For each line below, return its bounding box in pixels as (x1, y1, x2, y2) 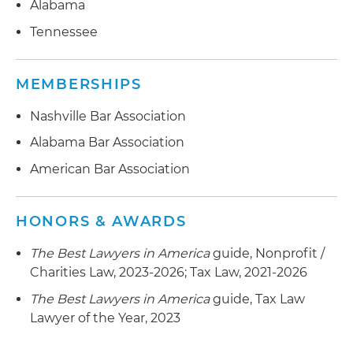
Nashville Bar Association (30, 108, 186, 124)
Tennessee (30, 24, 98, 39)
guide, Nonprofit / (210, 245, 325, 261)
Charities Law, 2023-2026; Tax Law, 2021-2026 (30, 264, 307, 280)
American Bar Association (30, 161, 190, 176)
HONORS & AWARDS (16, 212, 187, 230)
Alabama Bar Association (30, 135, 184, 150)
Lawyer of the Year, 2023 (30, 310, 180, 325)
